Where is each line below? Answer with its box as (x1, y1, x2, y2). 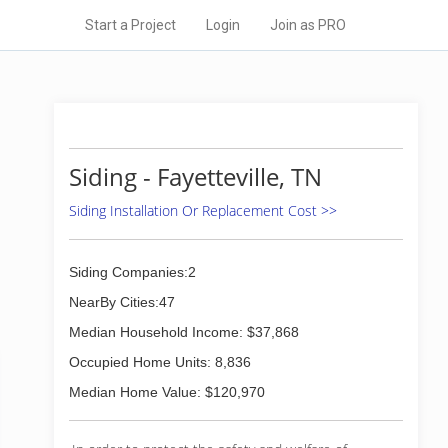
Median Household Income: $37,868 (69, 324, 299, 340)
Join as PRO (270, 17, 346, 33)
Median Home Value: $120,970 (69, 384, 265, 400)
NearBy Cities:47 (69, 294, 175, 310)
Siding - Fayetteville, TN (69, 160, 322, 193)
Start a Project (85, 17, 176, 33)
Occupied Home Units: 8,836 (69, 354, 251, 370)
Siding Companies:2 (69, 264, 196, 280)
